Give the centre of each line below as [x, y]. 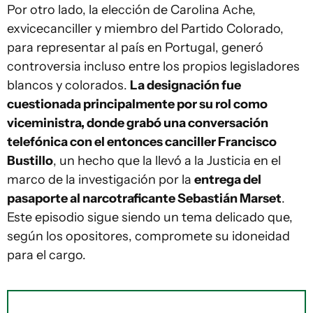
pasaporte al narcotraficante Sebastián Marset [144, 198]
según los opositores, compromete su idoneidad [148, 236]
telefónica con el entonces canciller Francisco [142, 142]
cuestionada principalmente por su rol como [137, 104]
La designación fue [185, 85]
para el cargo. [46, 255]
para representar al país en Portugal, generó [135, 48]
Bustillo [30, 161]
